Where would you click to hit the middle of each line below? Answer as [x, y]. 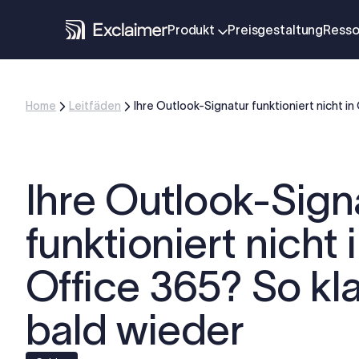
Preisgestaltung [276, 30]
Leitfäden [95, 106]
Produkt [192, 30]
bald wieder [135, 330]
